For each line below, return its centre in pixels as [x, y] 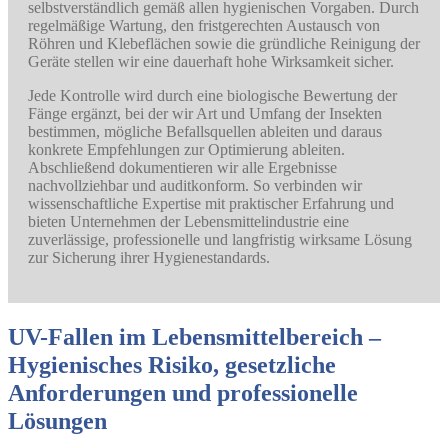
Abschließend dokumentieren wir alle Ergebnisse [182, 168]
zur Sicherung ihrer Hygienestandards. [149, 258]
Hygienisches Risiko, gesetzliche [172, 365]
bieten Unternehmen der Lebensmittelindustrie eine [188, 222]
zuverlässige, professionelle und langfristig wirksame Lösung [220, 240]
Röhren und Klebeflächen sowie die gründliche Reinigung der [224, 44]
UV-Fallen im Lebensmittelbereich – [194, 337]
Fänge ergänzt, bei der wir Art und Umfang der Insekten [205, 114]
